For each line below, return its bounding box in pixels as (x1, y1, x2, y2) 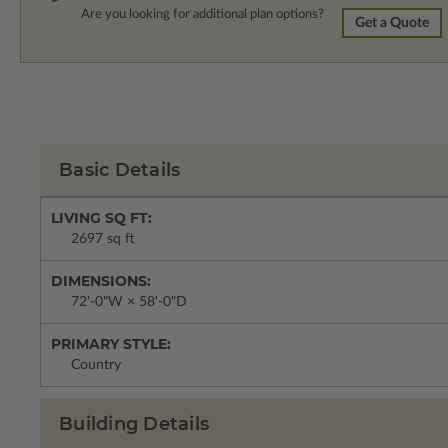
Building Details (59, 413, 209, 436)
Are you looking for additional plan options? (81, 8, 324, 22)
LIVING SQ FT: (51, 209, 152, 228)
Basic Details (59, 159, 181, 182)
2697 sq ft (71, 232, 135, 247)
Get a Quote (355, 16, 430, 31)
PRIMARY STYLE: (51, 335, 171, 354)
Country (71, 358, 121, 373)
